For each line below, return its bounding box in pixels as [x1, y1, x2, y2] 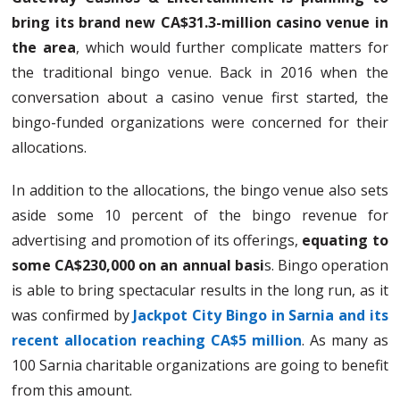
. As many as [301, 330, 388, 351]
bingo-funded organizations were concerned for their [12, 112, 388, 133]
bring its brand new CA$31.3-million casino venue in [12, 12, 388, 33]
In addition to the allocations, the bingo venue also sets [12, 180, 388, 201]
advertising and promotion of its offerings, [12, 230, 303, 251]
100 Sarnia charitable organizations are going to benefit [12, 355, 388, 376]
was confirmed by [12, 305, 129, 326]
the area [12, 37, 77, 58]
